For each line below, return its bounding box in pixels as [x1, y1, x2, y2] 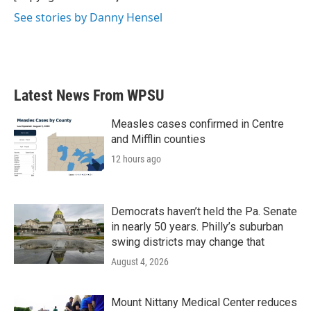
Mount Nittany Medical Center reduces [111, 296, 297, 309]
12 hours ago [111, 153, 161, 165]
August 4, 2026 [111, 256, 169, 267]
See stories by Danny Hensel [14, 10, 162, 25]
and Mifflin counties [111, 133, 205, 146]
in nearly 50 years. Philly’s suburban [111, 220, 283, 233]
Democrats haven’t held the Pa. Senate [111, 205, 297, 218]
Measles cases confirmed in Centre [111, 117, 284, 131]
